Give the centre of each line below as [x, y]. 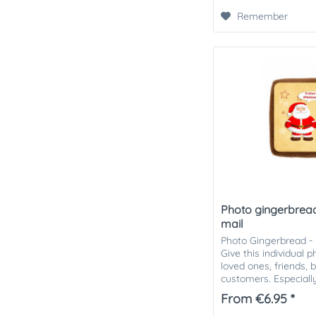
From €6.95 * [258, 299]
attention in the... [259, 292]
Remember [263, 16]
